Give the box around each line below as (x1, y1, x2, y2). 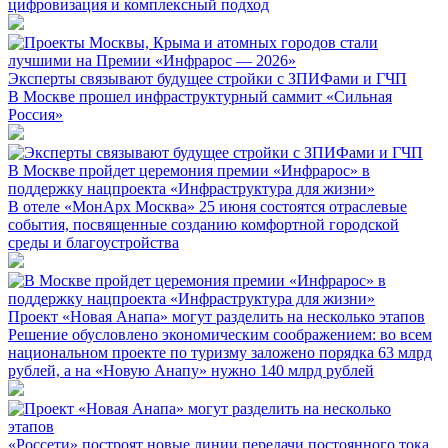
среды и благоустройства (8, 233, 179, 251)
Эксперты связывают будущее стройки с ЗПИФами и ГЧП (8, 69, 407, 87)
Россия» (8, 105, 63, 123)
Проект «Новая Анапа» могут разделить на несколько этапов (8, 307, 425, 325)
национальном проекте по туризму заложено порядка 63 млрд (8, 343, 432, 361)
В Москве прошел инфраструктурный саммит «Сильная (8, 87, 392, 105)
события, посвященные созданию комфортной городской (8, 215, 399, 233)
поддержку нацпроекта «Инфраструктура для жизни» (8, 179, 375, 197)
